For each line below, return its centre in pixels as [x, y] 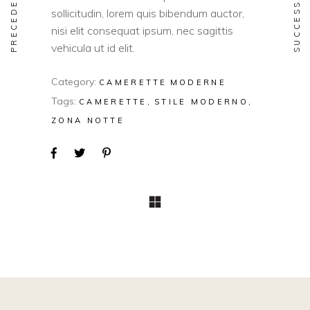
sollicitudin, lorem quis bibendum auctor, [148, 13]
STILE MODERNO [201, 101]
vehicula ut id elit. [93, 47]
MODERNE [198, 82]
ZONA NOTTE [88, 120]
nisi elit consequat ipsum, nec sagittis [142, 30]
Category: [74, 81]
